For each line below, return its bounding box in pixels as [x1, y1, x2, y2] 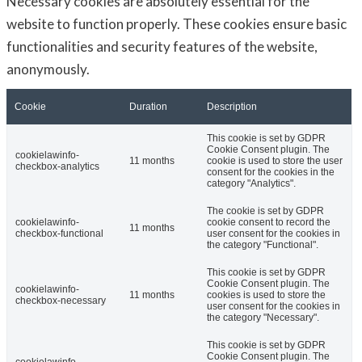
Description [207, 101, 257, 113]
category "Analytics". [207, 178, 296, 190]
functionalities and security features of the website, [6, 38, 318, 56]
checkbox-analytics [15, 161, 99, 173]
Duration [129, 101, 167, 113]
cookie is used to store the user [207, 155, 343, 167]
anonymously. [6, 61, 90, 78]
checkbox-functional [15, 228, 103, 240]
